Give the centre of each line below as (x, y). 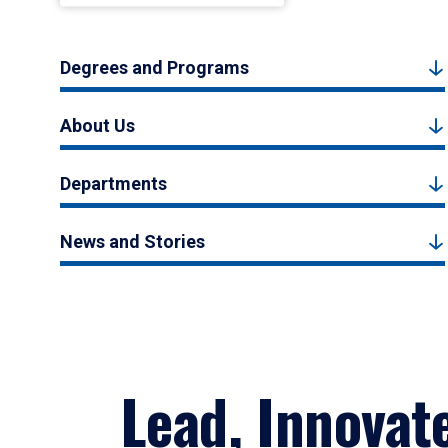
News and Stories (132, 241)
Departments (113, 183)
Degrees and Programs (154, 67)
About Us (97, 125)
